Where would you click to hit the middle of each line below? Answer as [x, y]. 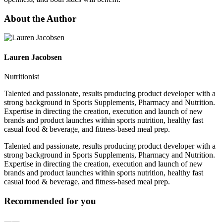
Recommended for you [50, 201]
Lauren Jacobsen [33, 57]
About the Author [40, 18]
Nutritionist [22, 76]
